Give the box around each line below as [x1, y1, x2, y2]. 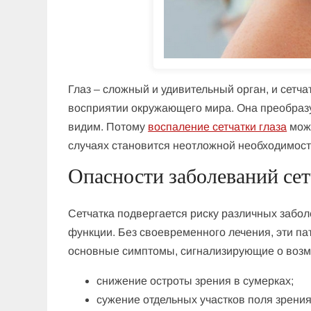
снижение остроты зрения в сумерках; [96, 275, 294, 287]
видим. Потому [68, 120, 149, 133]
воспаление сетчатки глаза [148, 120, 287, 133]
